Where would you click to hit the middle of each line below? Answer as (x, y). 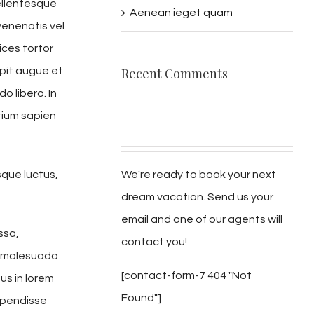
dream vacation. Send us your (198, 197)
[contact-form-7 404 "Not (187, 275)
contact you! (155, 241)
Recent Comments (175, 73)
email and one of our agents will (202, 219)
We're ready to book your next (199, 174)
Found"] (142, 298)
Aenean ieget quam (182, 12)
